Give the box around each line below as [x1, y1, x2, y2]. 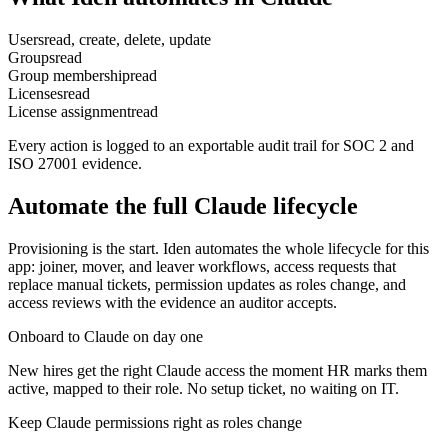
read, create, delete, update [44, 30, 211, 48]
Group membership [8, 66, 130, 84]
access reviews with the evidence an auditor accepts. [8, 293, 337, 311]
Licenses [8, 84, 63, 102]
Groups [8, 48, 55, 66]
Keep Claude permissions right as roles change [8, 413, 302, 431]
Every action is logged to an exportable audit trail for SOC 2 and [8, 136, 414, 154]
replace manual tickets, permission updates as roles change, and [8, 275, 406, 293]
